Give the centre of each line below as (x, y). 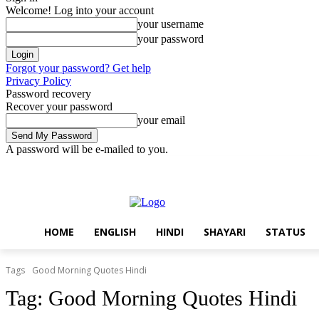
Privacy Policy (38, 81)
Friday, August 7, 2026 (46, 166)
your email (161, 120)
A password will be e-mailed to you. (87, 149)
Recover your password (59, 106)
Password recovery (48, 94)
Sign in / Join (136, 166)
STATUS (286, 232)
